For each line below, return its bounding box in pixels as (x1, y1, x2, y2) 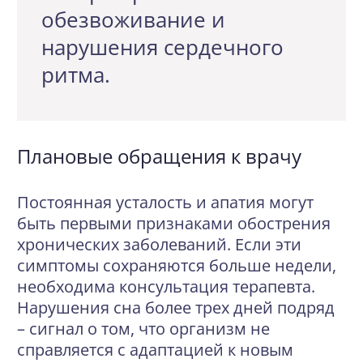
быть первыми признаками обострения (17, 212, 331, 234)
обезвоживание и (41, 5, 225, 34)
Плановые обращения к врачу (17, 143, 301, 169)
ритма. (41, 60, 110, 89)
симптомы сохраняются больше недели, (17, 254, 336, 276)
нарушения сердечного (41, 32, 284, 62)
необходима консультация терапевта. (17, 275, 315, 297)
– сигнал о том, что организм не (17, 318, 270, 340)
